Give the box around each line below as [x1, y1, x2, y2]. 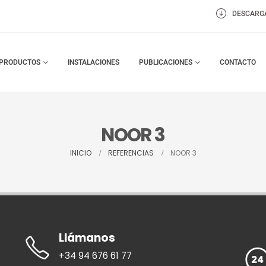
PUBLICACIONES [139, 58, 193, 66]
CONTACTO [220, 58, 256, 66]
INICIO [69, 148, 91, 158]
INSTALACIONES [68, 58, 120, 66]
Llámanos [59, 230, 116, 246]
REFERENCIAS [107, 148, 154, 158]
